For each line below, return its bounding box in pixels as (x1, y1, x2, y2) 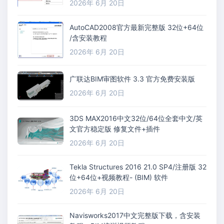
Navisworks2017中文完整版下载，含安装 (69, 211, 200, 220)
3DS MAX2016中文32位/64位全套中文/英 (69, 114, 202, 123)
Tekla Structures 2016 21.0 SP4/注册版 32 (69, 162, 206, 171)
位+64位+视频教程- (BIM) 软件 (134, 173, 168, 182)
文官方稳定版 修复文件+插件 (69, 124, 160, 133)
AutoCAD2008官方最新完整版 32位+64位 (69, 23, 203, 32)
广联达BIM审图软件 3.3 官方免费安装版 (69, 74, 195, 83)
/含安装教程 (69, 33, 107, 42)
